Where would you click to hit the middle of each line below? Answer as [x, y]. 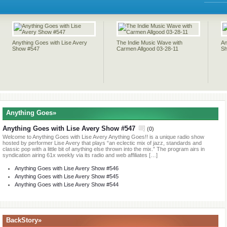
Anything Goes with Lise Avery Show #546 [67, 168]
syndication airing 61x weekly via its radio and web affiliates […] [80, 155]
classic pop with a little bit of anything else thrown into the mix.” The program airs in [104, 149]
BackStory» [24, 220]
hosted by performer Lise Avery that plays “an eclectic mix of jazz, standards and [102, 143]
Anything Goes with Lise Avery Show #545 [67, 176]
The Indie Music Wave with [149, 43]
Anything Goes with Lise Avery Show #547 [69, 128]
